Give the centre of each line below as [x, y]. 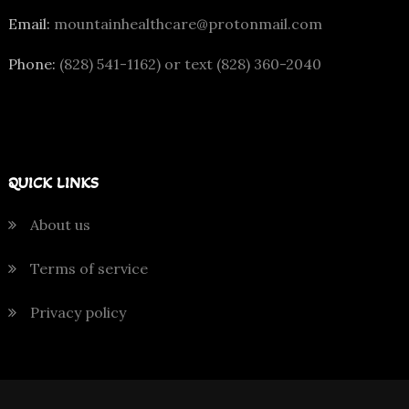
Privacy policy [78, 312]
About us [60, 224]
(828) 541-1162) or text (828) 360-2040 [188, 63]
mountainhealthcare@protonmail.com [186, 23]
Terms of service [89, 268]
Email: [29, 23]
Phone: [31, 63]
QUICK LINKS [53, 182]
